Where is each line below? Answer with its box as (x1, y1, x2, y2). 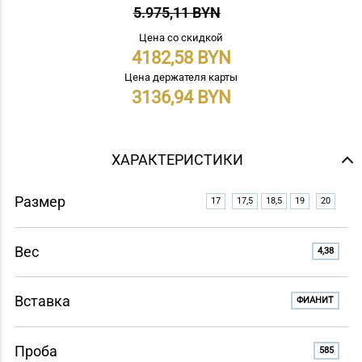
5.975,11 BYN (133, 4, 221, 22)
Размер (14, 193, 65, 211)
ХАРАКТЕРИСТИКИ (111, 151, 243, 169)
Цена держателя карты (124, 71, 238, 84)
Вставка (14, 293, 70, 310)
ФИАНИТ (296, 295, 334, 306)
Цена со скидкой (139, 32, 223, 44)
